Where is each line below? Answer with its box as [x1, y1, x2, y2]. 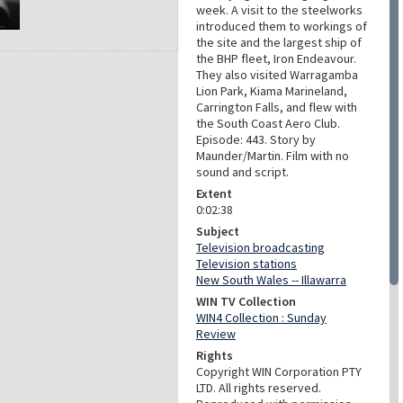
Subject [196, 223, 239, 239]
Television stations [196, 255, 297, 272]
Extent [196, 185, 232, 201]
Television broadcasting [196, 239, 325, 255]
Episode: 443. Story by [196, 131, 316, 148]
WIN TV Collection [196, 293, 296, 309]
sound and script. [196, 164, 289, 180]
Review [196, 326, 236, 342]
